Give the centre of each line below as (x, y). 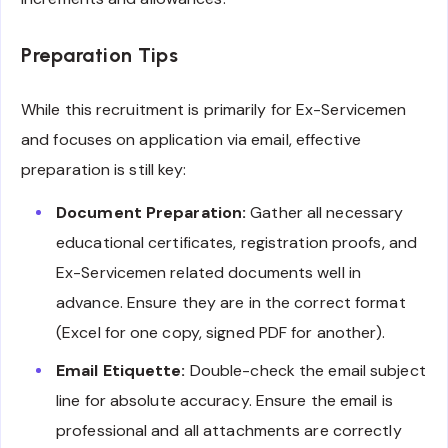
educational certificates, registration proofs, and (237, 242)
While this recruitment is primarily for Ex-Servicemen (214, 109)
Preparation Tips (99, 55)
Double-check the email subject (305, 370)
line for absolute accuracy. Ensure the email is (224, 400)
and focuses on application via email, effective (191, 139)
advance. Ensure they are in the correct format (231, 302)
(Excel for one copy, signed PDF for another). (221, 332)
